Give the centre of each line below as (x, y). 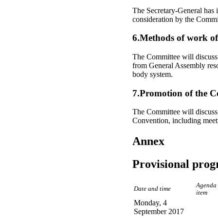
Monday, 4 (150, 203)
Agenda (206, 186)
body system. (153, 74)
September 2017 (159, 212)
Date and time (152, 189)
